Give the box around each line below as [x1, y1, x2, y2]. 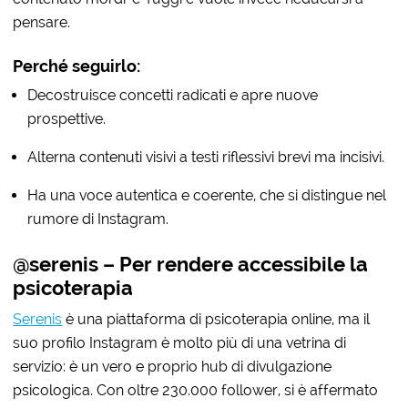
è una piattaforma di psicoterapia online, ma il [62, 310, 371, 328]
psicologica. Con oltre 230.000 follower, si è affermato [13, 381, 379, 399]
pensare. [13, 13, 71, 31]
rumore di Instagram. [27, 209, 169, 228]
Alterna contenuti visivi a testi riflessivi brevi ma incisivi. [27, 148, 385, 166]
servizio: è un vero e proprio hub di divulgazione [13, 357, 332, 375]
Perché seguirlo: [13, 56, 141, 76]
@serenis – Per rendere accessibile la [13, 252, 369, 276]
